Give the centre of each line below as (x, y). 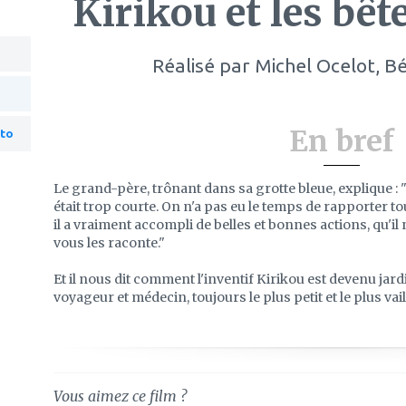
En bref (341, 141)
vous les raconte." (109, 243)
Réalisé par (203, 65)
